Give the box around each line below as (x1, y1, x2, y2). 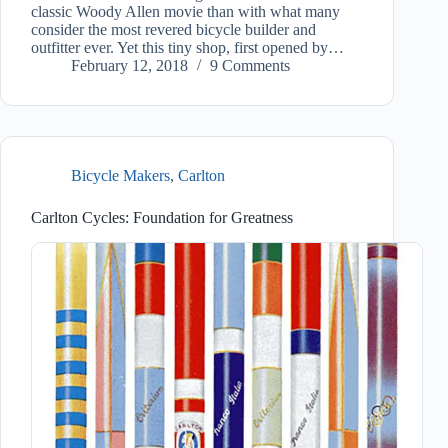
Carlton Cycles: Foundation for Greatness (31, 209, 293, 227)
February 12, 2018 (71, 57, 188, 75)
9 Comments (210, 57, 290, 75)
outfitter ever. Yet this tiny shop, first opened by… (31, 39, 344, 57)
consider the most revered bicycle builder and (31, 21, 316, 39)
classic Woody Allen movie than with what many (31, 3, 340, 21)
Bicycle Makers (71, 167, 170, 185)
